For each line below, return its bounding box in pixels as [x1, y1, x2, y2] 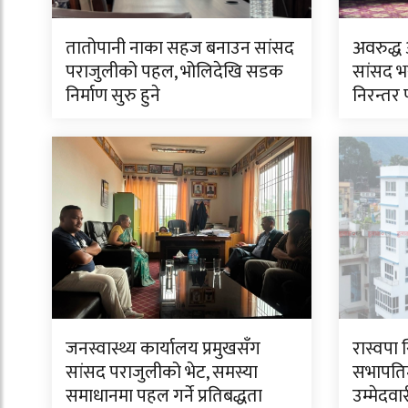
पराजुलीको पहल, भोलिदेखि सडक [66, 56, 283, 87]
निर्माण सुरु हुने [66, 79, 160, 111]
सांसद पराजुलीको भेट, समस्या [66, 356, 258, 388]
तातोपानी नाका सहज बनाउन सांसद [66, 32, 294, 64]
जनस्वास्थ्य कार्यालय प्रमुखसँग [66, 332, 260, 364]
